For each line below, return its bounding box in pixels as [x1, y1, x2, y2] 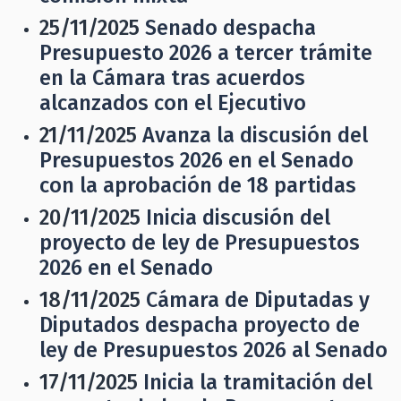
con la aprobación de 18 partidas [39, 173, 356, 198]
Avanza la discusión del [142, 123, 368, 148]
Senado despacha [145, 15, 316, 40]
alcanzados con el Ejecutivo [39, 90, 306, 115]
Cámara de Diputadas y [146, 287, 370, 312]
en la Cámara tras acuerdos [39, 65, 305, 90]
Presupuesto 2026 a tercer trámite [39, 40, 372, 65]
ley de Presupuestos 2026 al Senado [39, 337, 388, 363]
